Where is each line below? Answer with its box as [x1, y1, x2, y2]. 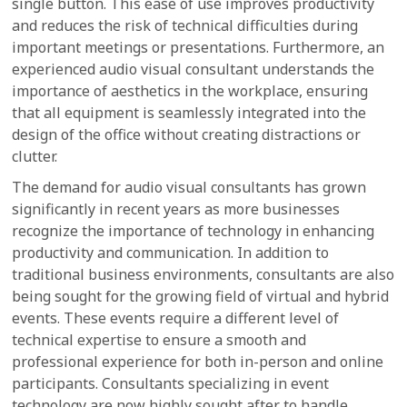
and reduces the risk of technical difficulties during [12, 15, 359, 35]
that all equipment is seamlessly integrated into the [12, 103, 367, 123]
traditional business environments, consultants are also [12, 264, 395, 284]
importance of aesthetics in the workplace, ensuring [12, 81, 369, 101]
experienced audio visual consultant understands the [12, 59, 375, 79]
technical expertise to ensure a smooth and [12, 330, 307, 350]
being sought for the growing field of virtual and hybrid [12, 286, 390, 306]
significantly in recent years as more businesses [12, 199, 341, 219]
